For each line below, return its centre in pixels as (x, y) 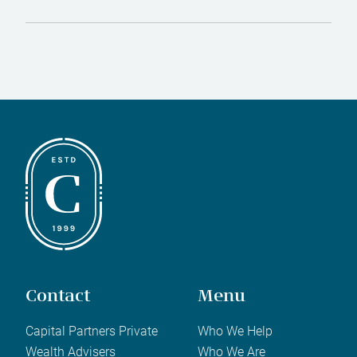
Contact (58, 298)
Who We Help (235, 331)
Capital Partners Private (92, 331)
